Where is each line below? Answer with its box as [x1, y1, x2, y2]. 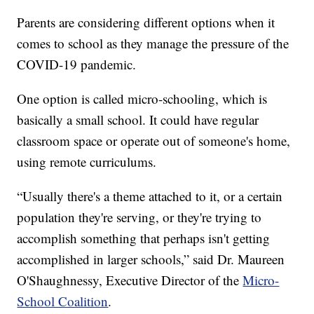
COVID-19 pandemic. [17, 55, 137, 74]
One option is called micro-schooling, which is [17, 90, 268, 108]
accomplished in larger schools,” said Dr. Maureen [17, 250, 285, 268]
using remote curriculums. [17, 153, 157, 171]
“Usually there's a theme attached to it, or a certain [17, 187, 283, 205]
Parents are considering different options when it [17, 13, 275, 32]
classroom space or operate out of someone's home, [17, 132, 291, 150]
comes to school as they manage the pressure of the [17, 34, 289, 53]
